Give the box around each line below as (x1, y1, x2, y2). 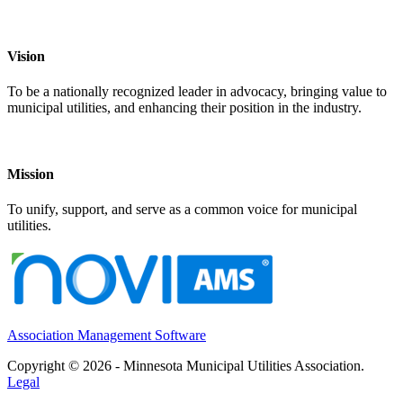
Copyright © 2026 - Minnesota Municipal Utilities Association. (7, 358, 364, 373)
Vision (7, 49, 45, 65)
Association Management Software (7, 327, 206, 343)
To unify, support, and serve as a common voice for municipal (7, 201, 357, 217)
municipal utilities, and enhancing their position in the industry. (7, 100, 362, 116)
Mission (7, 166, 54, 182)
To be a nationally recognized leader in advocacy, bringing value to (7, 84, 387, 100)
